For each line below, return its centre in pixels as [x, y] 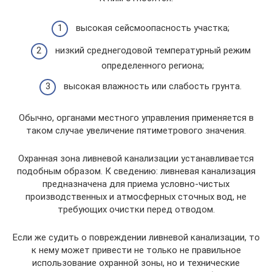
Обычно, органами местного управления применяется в [136, 117]
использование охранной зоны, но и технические [136, 263]
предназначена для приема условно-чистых [136, 184]
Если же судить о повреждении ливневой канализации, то [136, 237]
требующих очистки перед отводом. [136, 209]
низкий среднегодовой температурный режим [153, 51]
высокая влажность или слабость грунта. [153, 86]
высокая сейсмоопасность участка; [153, 28]
